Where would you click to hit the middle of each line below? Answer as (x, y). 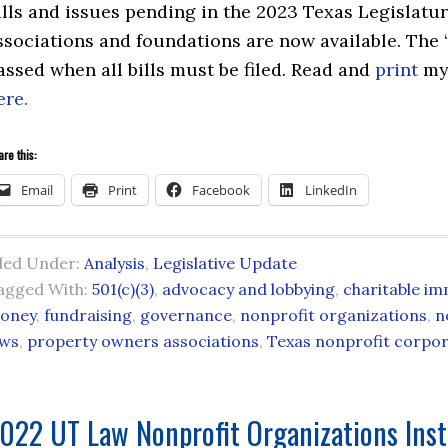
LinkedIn (331, 190)
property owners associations (143, 341)
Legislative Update (225, 263)
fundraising (88, 315)
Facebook (221, 190)
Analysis (114, 263)
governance (186, 315)
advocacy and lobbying (248, 289)
